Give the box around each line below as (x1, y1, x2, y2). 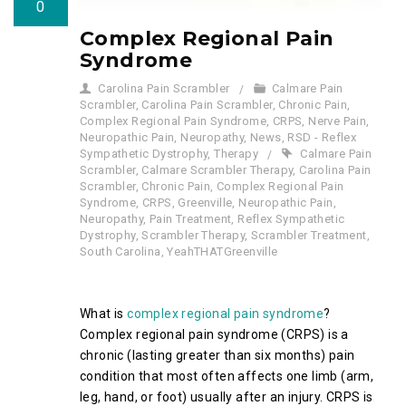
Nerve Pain (308, 114, 367, 128)
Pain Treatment (149, 212, 232, 226)
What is (80, 306, 128, 321)
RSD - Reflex (287, 130, 357, 144)
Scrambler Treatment (251, 228, 367, 242)
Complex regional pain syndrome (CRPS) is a (80, 327, 349, 342)
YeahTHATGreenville (167, 245, 278, 258)
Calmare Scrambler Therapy (141, 163, 294, 177)
